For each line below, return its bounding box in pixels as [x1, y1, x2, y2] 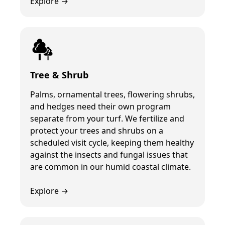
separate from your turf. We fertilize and [30, 113, 184, 125]
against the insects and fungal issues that [30, 149, 188, 161]
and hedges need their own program [30, 101, 171, 113]
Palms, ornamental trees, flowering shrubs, [30, 89, 195, 100]
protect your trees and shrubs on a [30, 125, 163, 137]
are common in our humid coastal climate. [30, 161, 191, 173]
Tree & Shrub [30, 69, 88, 81]
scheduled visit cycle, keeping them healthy [30, 137, 194, 149]
